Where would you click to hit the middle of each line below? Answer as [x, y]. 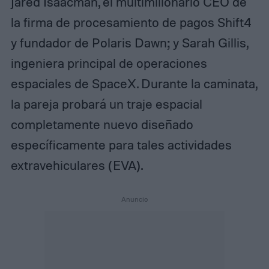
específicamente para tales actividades [121, 144]
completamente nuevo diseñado [102, 124]
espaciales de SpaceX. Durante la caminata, [134, 83]
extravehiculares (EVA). [77, 165]
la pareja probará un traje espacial [106, 104]
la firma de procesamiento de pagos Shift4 [131, 22]
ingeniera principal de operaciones [109, 63]
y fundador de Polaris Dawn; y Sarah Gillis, [129, 42]
